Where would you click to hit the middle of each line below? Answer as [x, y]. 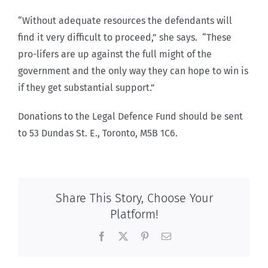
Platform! [134, 214]
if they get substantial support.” [86, 87]
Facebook [124, 236]
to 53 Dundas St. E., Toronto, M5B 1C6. [98, 133]
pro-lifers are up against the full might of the [115, 54]
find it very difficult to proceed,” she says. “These [125, 37]
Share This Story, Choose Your [134, 198]
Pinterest [165, 236]
